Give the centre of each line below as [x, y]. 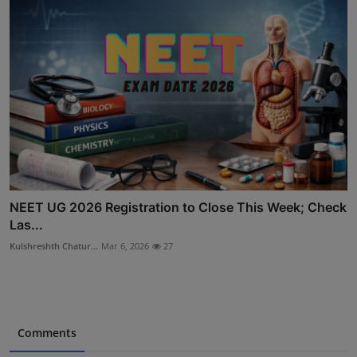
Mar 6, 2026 [125, 245]
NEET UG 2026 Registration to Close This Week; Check [178, 207]
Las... [26, 224]
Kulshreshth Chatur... [54, 245]
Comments [47, 332]
